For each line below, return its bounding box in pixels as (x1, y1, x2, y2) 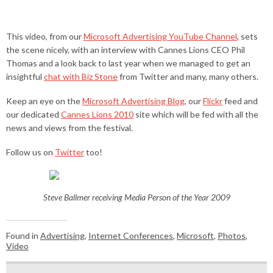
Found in (6, 230, 40, 241)
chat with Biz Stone (44, 71, 118, 82)
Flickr (203, 95, 222, 106)
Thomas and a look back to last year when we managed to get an (6, 57, 250, 68)
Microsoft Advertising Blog (82, 95, 185, 106)
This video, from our (6, 30, 83, 41)
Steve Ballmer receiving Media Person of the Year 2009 (43, 191, 230, 202)
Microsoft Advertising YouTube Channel (83, 30, 237, 41)
